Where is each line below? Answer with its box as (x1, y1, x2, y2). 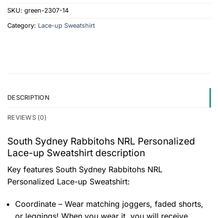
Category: (7, 21, 38, 29)
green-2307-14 (24, 6, 69, 14)
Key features (7, 164, 55, 175)
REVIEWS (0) (7, 114, 47, 122)
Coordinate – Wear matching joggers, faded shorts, (15, 199, 203, 209)
